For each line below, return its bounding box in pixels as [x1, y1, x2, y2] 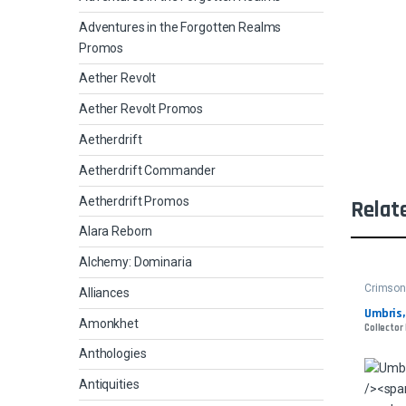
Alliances [79, 285, 130, 300]
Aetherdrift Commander [79, 162, 217, 178]
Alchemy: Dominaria [79, 255, 192, 270]
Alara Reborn [79, 224, 153, 239]
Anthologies [79, 346, 147, 362]
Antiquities [79, 377, 140, 392]
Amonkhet [79, 315, 139, 331]
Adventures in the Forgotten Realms [79, 19, 282, 34]
